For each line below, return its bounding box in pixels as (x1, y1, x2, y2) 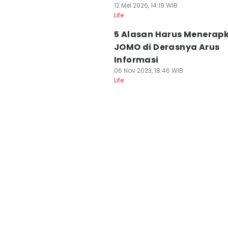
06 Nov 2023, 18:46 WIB (114, 66, 183, 75)
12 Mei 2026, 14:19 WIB (114, 1, 178, 10)
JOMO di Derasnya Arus (114, 41, 220, 53)
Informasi (114, 54, 159, 66)
